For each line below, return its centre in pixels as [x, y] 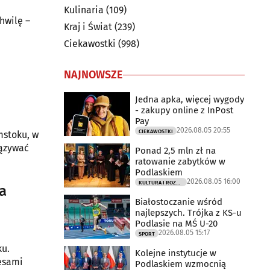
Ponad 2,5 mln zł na [175, 150]
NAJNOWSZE [93, 75]
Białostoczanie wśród [179, 202]
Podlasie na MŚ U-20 [176, 223]
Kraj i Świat [88, 27]
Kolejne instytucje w [176, 253]
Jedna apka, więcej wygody [190, 99]
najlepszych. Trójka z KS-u [188, 212]
